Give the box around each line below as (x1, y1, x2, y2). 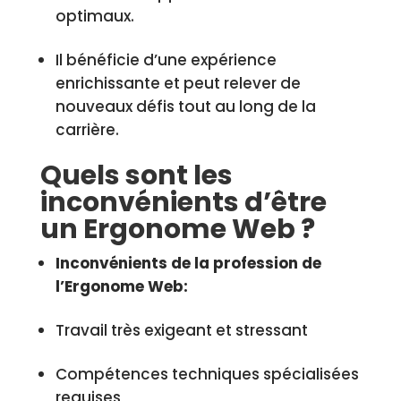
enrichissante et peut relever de (55, 73, 301, 94)
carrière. (55, 119, 119, 141)
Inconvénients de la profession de (55, 252, 321, 274)
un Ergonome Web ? (39, 210, 315, 248)
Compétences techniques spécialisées (55, 363, 359, 385)
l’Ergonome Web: (55, 276, 188, 297)
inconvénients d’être (39, 183, 327, 221)
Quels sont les (39, 157, 233, 194)
